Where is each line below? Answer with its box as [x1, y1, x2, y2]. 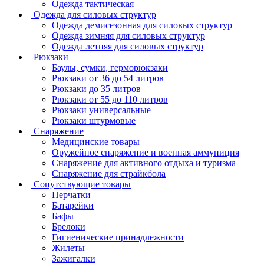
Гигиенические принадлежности [52, 232, 184, 243]
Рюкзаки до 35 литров [52, 84, 141, 94]
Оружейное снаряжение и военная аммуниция [52, 147, 239, 158]
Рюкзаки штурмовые [52, 115, 136, 126]
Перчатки [52, 190, 91, 200]
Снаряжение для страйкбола [52, 169, 166, 179]
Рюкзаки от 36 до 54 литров [52, 73, 164, 84]
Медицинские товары [52, 137, 140, 147]
